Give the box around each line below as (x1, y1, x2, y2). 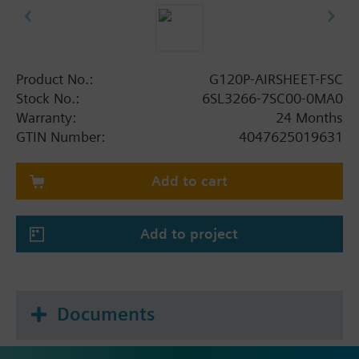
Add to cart (151, 171, 228, 189)
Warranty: (16, 108, 76, 126)
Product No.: (16, 70, 93, 87)
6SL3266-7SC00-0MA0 (202, 89, 343, 107)
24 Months (276, 108, 343, 126)
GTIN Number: (16, 127, 105, 145)
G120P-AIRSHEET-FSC (209, 70, 343, 87)
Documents (57, 302, 155, 325)
